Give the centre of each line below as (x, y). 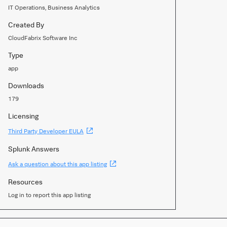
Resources (25, 182)
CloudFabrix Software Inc (43, 38)
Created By (26, 25)
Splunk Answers (34, 149)
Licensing (24, 116)
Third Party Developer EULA (46, 131)
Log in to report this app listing (49, 195)
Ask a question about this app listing (58, 164)
